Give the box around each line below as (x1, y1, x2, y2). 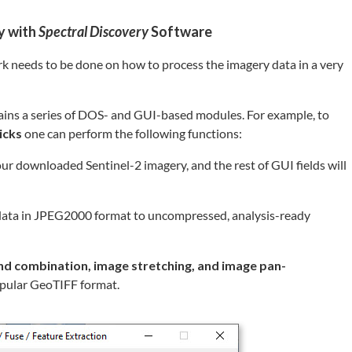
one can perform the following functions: (22, 126, 242, 141)
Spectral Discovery (38, 23, 148, 41)
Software (148, 23, 212, 41)
